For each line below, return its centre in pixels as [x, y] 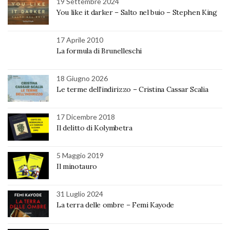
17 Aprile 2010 [80, 40]
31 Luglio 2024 [80, 194]
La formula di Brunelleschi [99, 51]
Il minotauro [77, 167]
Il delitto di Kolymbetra [94, 128]
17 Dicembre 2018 [86, 117]
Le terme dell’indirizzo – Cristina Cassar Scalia [132, 90]
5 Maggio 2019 [80, 156]
